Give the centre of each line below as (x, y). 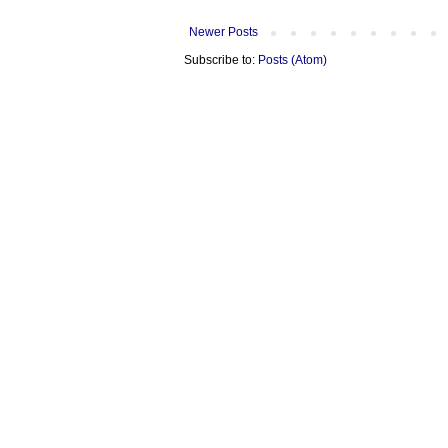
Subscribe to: (221, 59)
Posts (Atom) (292, 59)
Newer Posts (223, 31)
